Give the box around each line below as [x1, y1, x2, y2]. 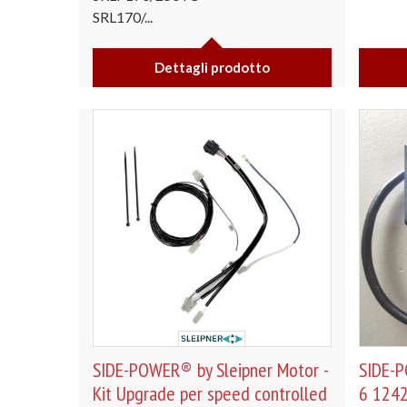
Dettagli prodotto [154, 58, 270, 75]
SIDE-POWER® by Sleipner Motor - [93, 357, 328, 382]
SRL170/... [93, 7, 153, 25]
